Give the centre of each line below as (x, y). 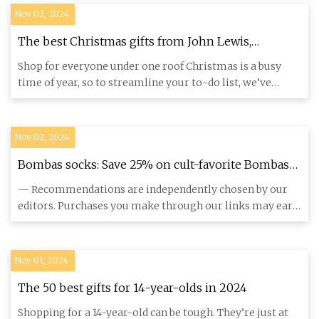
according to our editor (81, 61)
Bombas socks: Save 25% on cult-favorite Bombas (154, 164)
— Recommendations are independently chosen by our (153, 189)
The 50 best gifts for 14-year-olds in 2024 (133, 288)
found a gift (46, 99)
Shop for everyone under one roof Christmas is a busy (150, 66)
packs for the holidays (79, 184)
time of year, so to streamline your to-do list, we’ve (145, 83)
